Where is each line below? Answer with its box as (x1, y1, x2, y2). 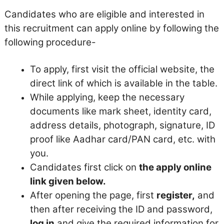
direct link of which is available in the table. (30, 77, 217, 89)
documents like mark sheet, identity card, (30, 105, 211, 117)
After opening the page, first (30, 189, 156, 201)
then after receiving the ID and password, (30, 203, 212, 215)
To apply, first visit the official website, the (30, 63, 214, 75)
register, (156, 189, 195, 201)
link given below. (30, 175, 106, 187)
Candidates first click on (30, 161, 139, 173)
